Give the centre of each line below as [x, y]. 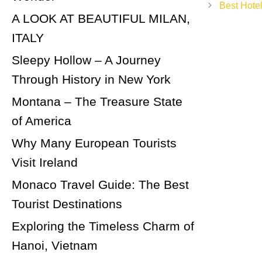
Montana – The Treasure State [97, 101]
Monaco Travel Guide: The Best [100, 185]
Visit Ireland [45, 162]
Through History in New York [91, 79]
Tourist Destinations [67, 204]
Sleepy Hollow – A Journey [86, 60]
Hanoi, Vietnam [55, 245]
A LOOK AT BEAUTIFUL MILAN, [101, 18]
